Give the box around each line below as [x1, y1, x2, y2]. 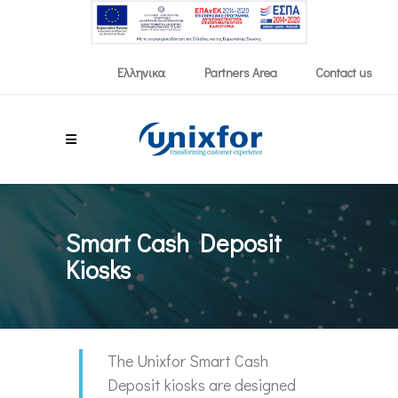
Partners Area [204, 63, 278, 81]
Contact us [315, 63, 373, 81]
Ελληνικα [117, 64, 166, 82]
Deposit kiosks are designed [107, 373, 296, 395]
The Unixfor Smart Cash [107, 349, 268, 371]
